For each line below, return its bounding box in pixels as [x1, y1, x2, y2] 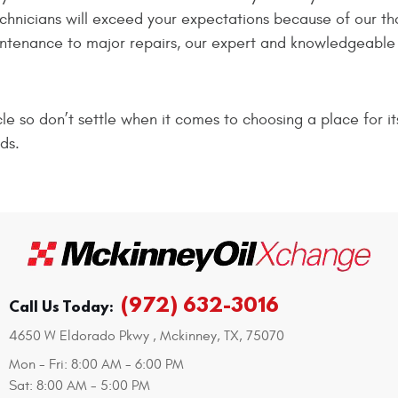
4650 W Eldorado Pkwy [9, 328, 150, 344]
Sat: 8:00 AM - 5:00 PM [9, 378, 151, 394]
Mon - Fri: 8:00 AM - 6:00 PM [9, 356, 185, 372]
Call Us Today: [9, 296, 115, 316]
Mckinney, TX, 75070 [160, 328, 285, 344]
